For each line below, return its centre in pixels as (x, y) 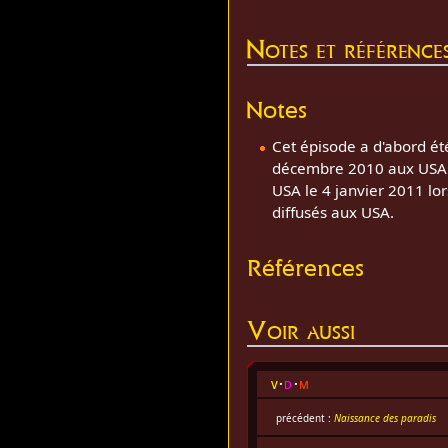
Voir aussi (301, 330)
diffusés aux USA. (332, 212)
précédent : (304, 417)
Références (306, 267)
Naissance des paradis (384, 417)
